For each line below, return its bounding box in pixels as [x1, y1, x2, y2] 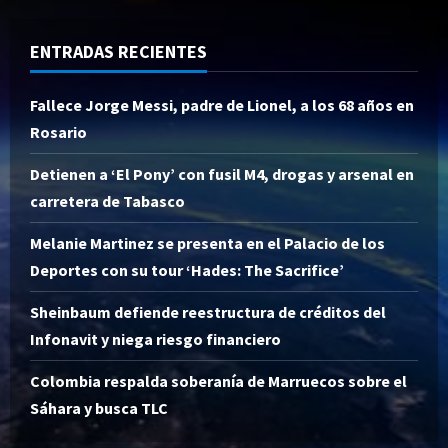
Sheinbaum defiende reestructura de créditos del [30, 301, 386, 322]
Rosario [30, 121, 87, 142]
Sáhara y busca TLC [30, 397, 168, 418]
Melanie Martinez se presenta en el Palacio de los [30, 232, 385, 253]
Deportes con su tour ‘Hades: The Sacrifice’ [30, 259, 344, 280]
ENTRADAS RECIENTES [30, 39, 207, 63]
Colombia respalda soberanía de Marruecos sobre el [30, 370, 407, 391]
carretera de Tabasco [30, 190, 185, 211]
